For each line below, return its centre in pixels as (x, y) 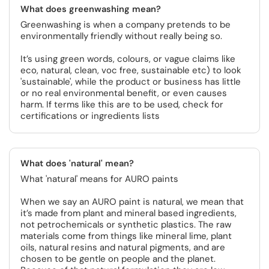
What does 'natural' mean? (77, 163)
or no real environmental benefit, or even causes (124, 93)
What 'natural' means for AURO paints (99, 179)
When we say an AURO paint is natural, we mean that (132, 202)
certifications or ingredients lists (90, 116)
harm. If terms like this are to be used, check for (122, 104)
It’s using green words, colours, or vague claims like (128, 59)
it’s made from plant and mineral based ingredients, (128, 213)
